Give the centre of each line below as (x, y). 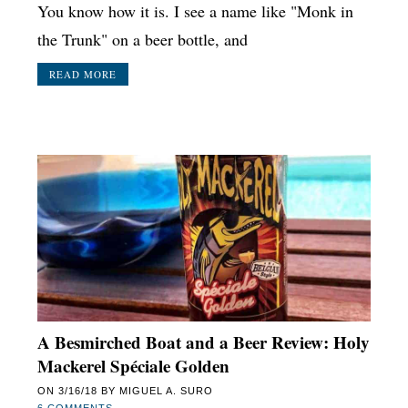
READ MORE (82, 74)
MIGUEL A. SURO (166, 390)
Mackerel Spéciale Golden (133, 365)
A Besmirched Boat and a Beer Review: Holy (203, 342)
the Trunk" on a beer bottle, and (142, 39)
